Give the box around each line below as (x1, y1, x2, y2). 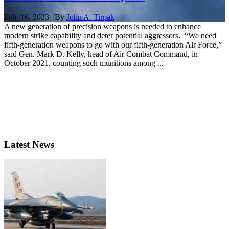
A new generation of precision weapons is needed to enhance (4, 21, 201, 31)
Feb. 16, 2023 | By (4, 12, 66, 21)
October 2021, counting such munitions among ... (4, 58, 164, 67)
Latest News (4, 139, 54, 150)
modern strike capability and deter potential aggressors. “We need (4, 31, 216, 40)
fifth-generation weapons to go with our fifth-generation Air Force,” (4, 40, 222, 49)
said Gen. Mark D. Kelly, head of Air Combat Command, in (4, 49, 198, 58)
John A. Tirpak (66, 12, 114, 21)
